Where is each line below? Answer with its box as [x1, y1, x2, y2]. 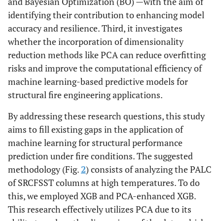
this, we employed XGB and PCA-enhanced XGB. [8, 190, 196, 202]
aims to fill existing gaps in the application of [8, 123, 183, 135]
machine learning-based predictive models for [8, 75, 188, 87]
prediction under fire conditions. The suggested [8, 150, 193, 162]
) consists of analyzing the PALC [86, 163, 212, 175]
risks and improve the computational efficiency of [8, 62, 202, 74]
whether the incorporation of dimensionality [8, 36, 184, 47]
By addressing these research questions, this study [8, 110, 205, 122]
